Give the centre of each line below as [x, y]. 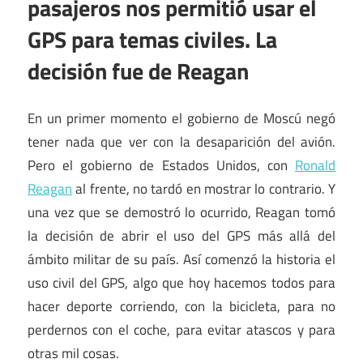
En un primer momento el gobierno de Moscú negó [181, 119]
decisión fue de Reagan [138, 70]
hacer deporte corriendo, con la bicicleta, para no [181, 307]
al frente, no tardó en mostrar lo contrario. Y [204, 189]
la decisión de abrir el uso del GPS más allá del [181, 236]
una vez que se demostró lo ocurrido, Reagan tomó [181, 213]
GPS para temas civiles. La [152, 39]
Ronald [315, 166]
